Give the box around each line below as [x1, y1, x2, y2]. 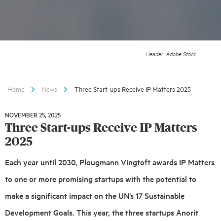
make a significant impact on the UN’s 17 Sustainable [5, 190, 184, 201]
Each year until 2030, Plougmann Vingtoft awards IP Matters [5, 156, 215, 168]
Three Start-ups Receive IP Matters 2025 [74, 84, 191, 93]
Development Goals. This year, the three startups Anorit [5, 207, 198, 218]
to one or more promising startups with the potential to [5, 173, 196, 184]
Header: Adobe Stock [146, 49, 196, 58]
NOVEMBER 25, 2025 [5, 110, 61, 119]
